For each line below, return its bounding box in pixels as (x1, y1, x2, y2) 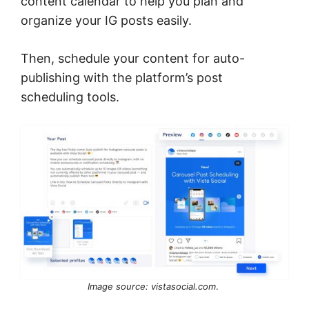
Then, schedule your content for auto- (21, 50, 245, 66)
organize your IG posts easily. (21, 12, 195, 28)
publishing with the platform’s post (21, 70, 223, 85)
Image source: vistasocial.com (88, 281, 216, 292)
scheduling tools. (21, 89, 123, 104)
